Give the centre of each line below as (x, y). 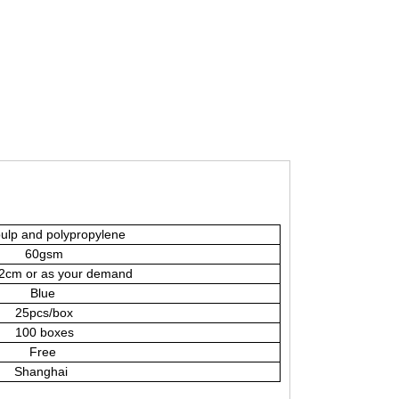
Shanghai (39, 371)
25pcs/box (42, 313)
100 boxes (42, 332)
